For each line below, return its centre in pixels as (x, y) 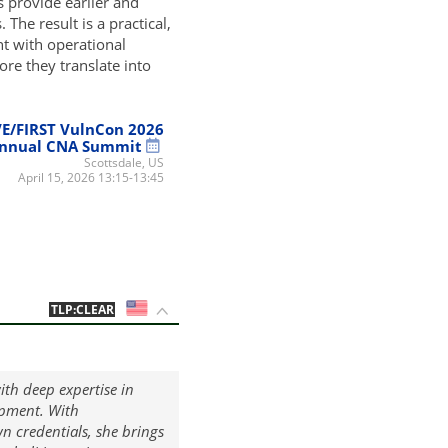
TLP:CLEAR (82, 309)
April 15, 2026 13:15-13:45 (91, 178)
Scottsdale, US (124, 163)
